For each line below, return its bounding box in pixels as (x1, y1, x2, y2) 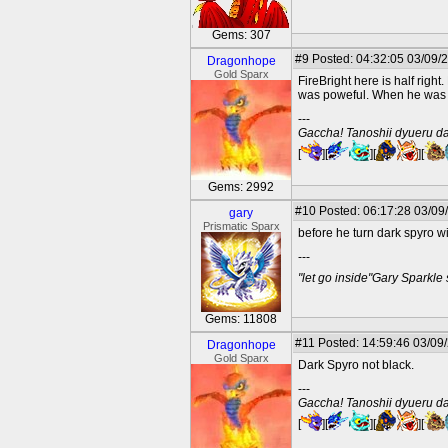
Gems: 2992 (208, 180, 274, 194)
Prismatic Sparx (202, 220, 280, 232)
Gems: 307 (211, 28, 271, 42)
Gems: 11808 (205, 312, 277, 326)
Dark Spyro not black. (298, 358, 414, 372)
